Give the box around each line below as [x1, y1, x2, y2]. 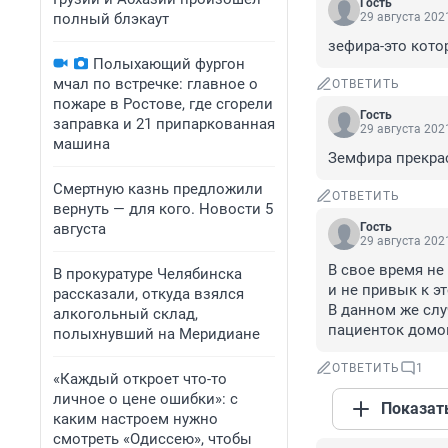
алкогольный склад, [53, 305, 198, 323]
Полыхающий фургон [93, 55, 245, 73]
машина [53, 135, 110, 153]
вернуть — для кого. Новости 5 [53, 200, 273, 218]
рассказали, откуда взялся [53, 285, 244, 303]
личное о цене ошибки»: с [53, 390, 238, 408]
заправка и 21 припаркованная [53, 115, 275, 133]
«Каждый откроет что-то [53, 370, 227, 388]
